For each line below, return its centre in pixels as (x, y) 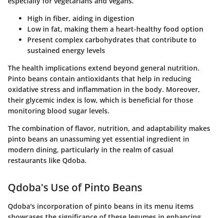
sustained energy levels (66, 51)
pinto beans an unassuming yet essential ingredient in (99, 139)
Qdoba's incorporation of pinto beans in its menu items (101, 206)
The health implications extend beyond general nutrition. (104, 68)
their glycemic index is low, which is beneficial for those (100, 100)
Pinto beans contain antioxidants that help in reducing (100, 79)
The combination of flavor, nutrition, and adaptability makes (109, 128)
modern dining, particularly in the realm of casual (91, 150)
